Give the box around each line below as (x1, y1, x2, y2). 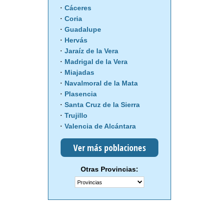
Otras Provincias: (81, 165, 138, 174)
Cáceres (65, 4, 91, 12)
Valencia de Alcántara (65, 122, 136, 131)
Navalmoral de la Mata (65, 79, 138, 88)
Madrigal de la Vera (65, 58, 128, 66)
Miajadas (65, 68, 94, 77)
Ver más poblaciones (73, 142, 146, 154)
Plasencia (65, 90, 97, 98)
